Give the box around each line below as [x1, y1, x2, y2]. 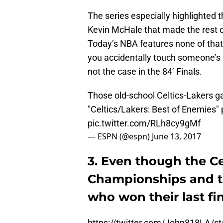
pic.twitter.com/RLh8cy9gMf [88, 118, 201, 129]
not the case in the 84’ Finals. [88, 66, 202, 77]
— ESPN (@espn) [88, 131, 152, 142]
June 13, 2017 [152, 131, 201, 142]
